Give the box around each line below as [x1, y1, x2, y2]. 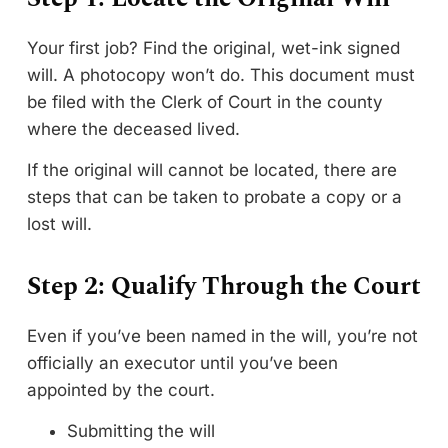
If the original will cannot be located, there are [27, 160, 397, 180]
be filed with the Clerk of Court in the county [27, 92, 383, 112]
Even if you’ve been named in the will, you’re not [27, 326, 418, 346]
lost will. [27, 214, 97, 234]
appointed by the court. [27, 380, 220, 400]
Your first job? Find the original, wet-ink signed [27, 38, 400, 58]
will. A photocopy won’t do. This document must [27, 65, 415, 85]
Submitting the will [67, 421, 215, 441]
